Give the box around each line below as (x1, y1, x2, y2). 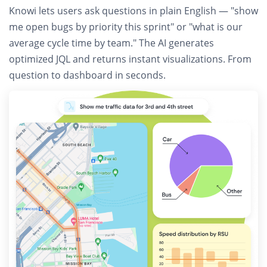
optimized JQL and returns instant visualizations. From (9, 52, 252, 66)
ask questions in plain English (85, 4, 216, 18)
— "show (216, 4, 258, 18)
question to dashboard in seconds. (9, 69, 166, 82)
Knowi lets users (9, 4, 85, 18)
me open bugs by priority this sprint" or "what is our (9, 20, 243, 34)
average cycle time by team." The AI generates (9, 36, 214, 50)
